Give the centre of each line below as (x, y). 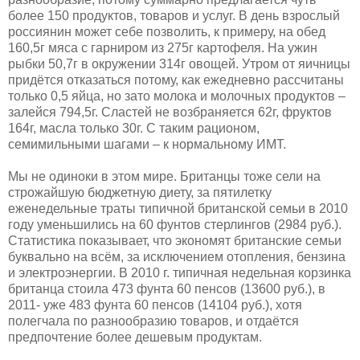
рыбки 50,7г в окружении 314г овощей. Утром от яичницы (179, 63)
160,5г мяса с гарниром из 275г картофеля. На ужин (163, 47)
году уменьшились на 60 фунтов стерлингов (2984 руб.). (175, 224)
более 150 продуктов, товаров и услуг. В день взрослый (174, 15)
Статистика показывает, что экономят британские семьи (175, 240)
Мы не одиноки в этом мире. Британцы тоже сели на (164, 176)
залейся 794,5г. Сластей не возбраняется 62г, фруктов (170, 112)
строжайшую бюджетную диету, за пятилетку (140, 192)
